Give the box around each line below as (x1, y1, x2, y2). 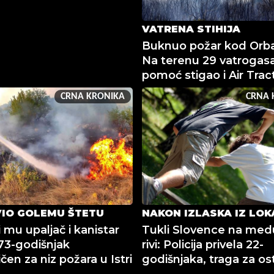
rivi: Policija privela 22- (141, 238, 264, 252)
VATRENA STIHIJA (141, 23, 240, 35)
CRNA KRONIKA (60, 92, 125, 102)
